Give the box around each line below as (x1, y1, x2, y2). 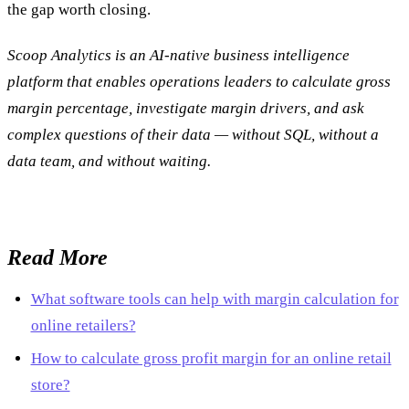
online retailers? (30, 317, 136, 335)
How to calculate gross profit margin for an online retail (30, 350, 392, 368)
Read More (7, 246, 108, 270)
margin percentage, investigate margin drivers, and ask (7, 100, 364, 118)
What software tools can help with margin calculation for (30, 290, 399, 309)
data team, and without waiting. (7, 152, 211, 171)
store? (30, 376, 70, 394)
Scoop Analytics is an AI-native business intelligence (7, 47, 350, 65)
